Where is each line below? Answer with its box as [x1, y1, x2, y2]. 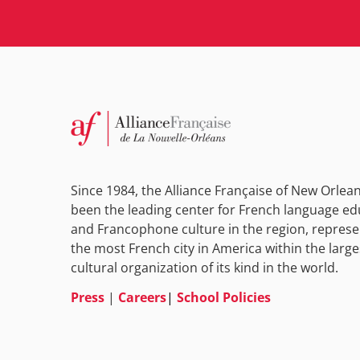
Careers [118, 288, 166, 306]
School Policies [177, 288, 271, 306]
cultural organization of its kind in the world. [71, 258, 338, 276]
